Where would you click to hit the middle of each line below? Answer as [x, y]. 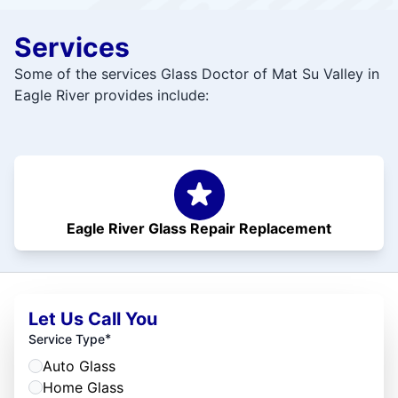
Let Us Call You [93, 319]
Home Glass [83, 387]
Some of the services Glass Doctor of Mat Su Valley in [197, 74]
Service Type [67, 339]
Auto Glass [79, 366]
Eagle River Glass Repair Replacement [199, 228]
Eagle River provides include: [111, 95]
